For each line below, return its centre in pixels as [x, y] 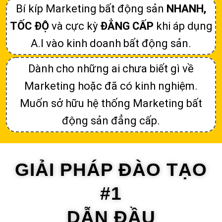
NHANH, [186, 8]
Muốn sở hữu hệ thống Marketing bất [111, 103]
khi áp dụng [183, 26]
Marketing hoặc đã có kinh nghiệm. [111, 86]
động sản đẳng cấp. [111, 120]
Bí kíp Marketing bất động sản [91, 8]
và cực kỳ [74, 26]
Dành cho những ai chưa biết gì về [111, 68]
